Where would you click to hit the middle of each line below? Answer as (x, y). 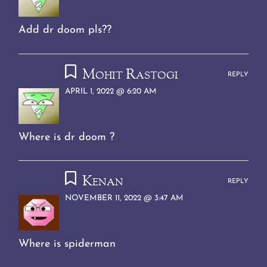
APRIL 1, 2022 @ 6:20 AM (111, 91)
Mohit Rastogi (130, 75)
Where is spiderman (67, 244)
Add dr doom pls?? (65, 30)
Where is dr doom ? (67, 137)
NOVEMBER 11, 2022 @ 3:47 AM (125, 198)
